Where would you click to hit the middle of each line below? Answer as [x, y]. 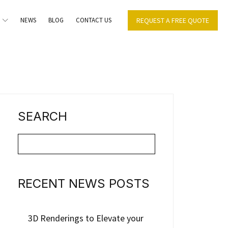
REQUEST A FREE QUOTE [173, 20]
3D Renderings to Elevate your [86, 218]
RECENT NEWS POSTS [84, 183]
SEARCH [43, 116]
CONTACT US [94, 20]
